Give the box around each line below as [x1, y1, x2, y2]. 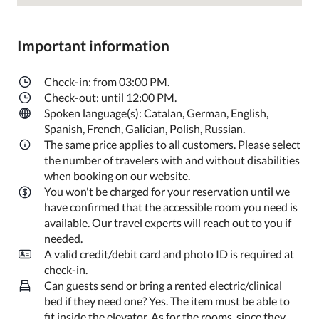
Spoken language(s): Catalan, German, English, [44, 106, 268, 120]
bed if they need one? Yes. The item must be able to [44, 294, 290, 308]
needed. [44, 231, 83, 245]
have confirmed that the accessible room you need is [44, 200, 298, 214]
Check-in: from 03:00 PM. [44, 75, 169, 88]
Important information [17, 36, 169, 54]
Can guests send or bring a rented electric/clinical [44, 278, 282, 292]
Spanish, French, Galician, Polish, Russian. [44, 122, 245, 135]
